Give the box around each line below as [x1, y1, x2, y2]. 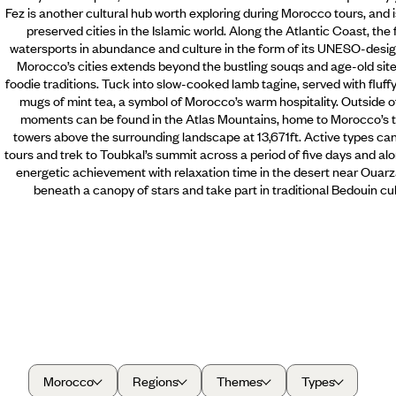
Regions [132, 372, 179, 391]
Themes [217, 372, 263, 391]
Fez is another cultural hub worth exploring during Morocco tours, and [4, 3, 392, 21]
